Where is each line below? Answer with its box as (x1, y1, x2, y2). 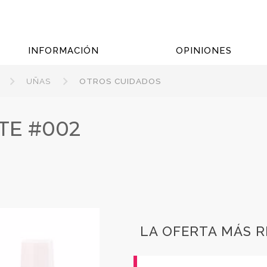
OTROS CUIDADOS (79, 76, 162, 86)
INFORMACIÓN (27, 45, 99, 56)
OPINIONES (175, 45, 232, 56)
